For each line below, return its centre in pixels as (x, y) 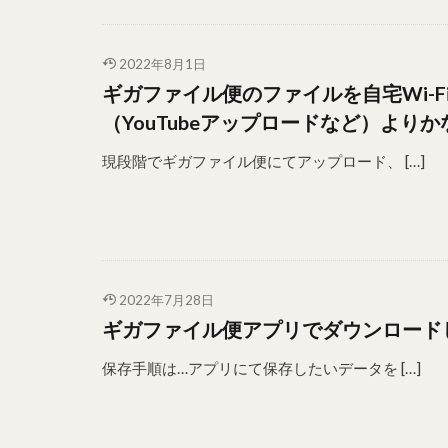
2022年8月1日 (162, 64)
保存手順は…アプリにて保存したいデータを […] (261, 368)
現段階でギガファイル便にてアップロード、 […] (263, 161)
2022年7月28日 (166, 300)
